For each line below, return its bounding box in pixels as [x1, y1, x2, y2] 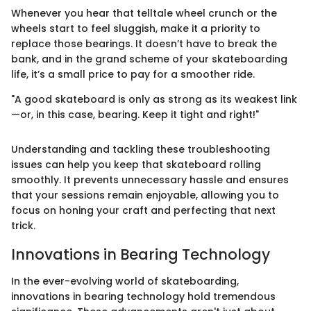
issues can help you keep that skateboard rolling [11, 158, 261, 172]
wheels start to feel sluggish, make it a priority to [11, 22, 260, 36]
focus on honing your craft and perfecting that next [11, 203, 276, 218]
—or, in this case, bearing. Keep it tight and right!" [11, 108, 259, 122]
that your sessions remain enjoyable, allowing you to [11, 188, 279, 203]
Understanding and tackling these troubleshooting [11, 142, 270, 157]
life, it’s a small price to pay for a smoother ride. [11, 67, 255, 82]
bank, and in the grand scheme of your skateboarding [11, 52, 287, 67]
